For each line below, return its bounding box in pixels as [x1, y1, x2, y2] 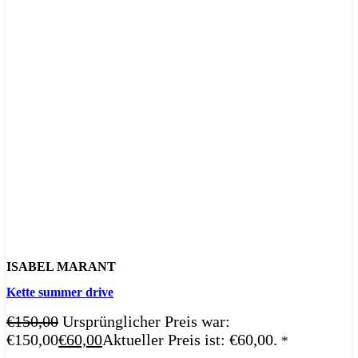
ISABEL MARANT [6, 260, 116, 274]
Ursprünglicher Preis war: [62, 312, 230, 330]
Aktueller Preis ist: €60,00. [102, 330, 277, 348]
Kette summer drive [6, 284, 113, 299]
